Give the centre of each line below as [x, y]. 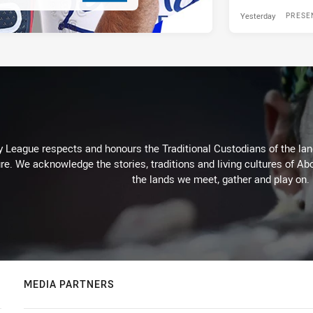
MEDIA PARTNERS [69, 284]
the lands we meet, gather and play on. [221, 179]
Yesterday [258, 16]
